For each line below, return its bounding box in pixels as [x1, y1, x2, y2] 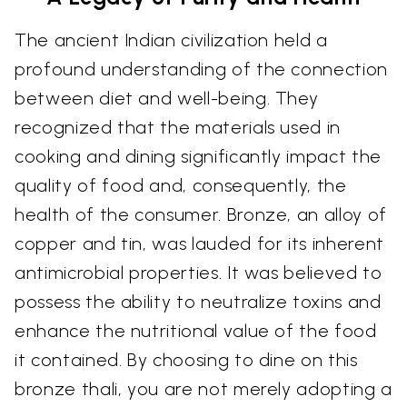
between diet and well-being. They [15, 87, 319, 110]
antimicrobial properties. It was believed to [15, 262, 382, 284]
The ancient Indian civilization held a [15, 29, 328, 52]
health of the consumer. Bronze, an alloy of [15, 203, 387, 226]
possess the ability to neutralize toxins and [15, 291, 382, 313]
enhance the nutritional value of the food [15, 320, 377, 342]
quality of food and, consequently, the [15, 174, 347, 197]
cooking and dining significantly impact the [15, 145, 382, 168]
